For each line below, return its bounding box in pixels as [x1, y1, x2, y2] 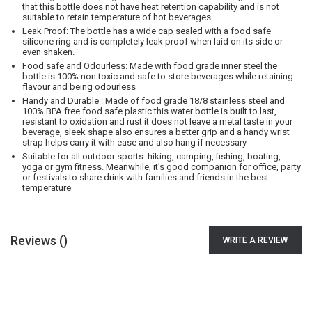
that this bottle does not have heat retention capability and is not [22, 1, 279, 12]
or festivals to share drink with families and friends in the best [22, 172, 269, 182]
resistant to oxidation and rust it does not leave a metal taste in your [22, 116, 292, 127]
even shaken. [22, 47, 75, 57]
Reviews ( [10, 233, 63, 248]
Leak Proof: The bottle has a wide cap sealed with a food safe [22, 26, 271, 36]
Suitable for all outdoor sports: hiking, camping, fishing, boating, [22, 151, 281, 162]
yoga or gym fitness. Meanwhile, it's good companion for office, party [22, 162, 301, 172]
